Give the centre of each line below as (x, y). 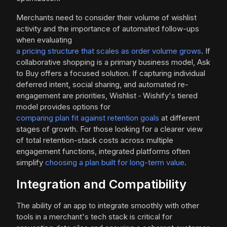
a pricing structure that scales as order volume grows (109, 51)
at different (179, 118)
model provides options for (63, 107)
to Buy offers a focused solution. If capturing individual (111, 73)
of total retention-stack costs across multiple (95, 140)
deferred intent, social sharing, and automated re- (102, 85)
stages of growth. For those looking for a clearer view (109, 129)
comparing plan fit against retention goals (88, 118)
